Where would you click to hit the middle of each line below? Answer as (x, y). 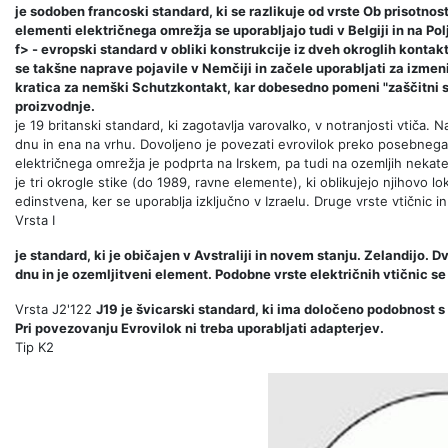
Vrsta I (35, 220)
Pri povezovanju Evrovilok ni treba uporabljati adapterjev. (199, 328)
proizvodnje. (55, 106)
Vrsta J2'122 (55, 309)
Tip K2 (34, 347)
